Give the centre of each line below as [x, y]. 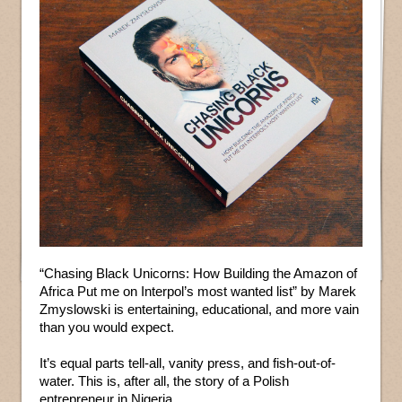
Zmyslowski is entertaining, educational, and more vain [199, 310]
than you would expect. [107, 328]
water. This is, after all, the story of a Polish [164, 381]
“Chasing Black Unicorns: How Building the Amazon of [198, 274]
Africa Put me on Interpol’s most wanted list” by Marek [198, 292]
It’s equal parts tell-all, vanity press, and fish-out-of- [188, 363]
